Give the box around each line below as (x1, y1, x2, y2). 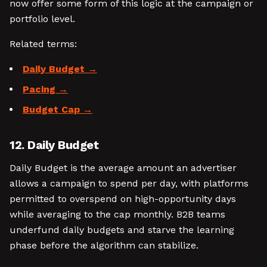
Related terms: (10, 38, 77, 49)
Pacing (23, 83, 55, 95)
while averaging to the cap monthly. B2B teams (10, 209, 225, 220)
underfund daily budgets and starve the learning (10, 224, 234, 235)
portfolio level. (10, 13, 75, 24)
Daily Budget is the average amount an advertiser (10, 162, 237, 173)
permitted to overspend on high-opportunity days (10, 193, 236, 204)
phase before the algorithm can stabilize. (10, 240, 198, 251)
